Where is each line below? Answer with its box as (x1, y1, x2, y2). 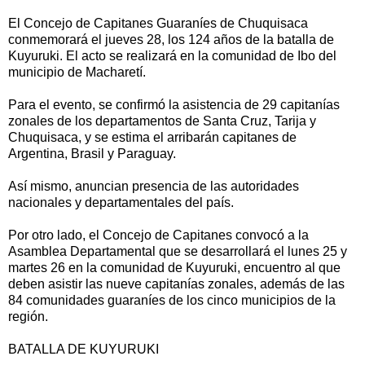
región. (8, 309, 48, 323)
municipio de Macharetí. (8, 64, 146, 79)
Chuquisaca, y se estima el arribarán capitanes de (8, 130, 297, 144)
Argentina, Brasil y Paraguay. (8, 146, 176, 161)
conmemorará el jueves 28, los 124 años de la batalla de (8, 32, 334, 46)
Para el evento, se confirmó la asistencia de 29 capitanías (8, 97, 340, 112)
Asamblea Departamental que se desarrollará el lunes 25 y (8, 244, 347, 258)
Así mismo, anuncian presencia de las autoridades (8, 178, 299, 193)
